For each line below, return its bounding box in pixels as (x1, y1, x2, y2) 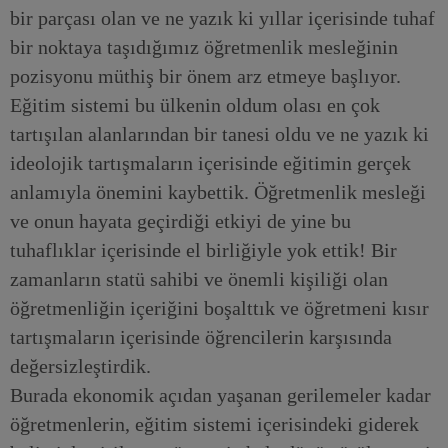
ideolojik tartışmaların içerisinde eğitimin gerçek (10, 152, 411, 174)
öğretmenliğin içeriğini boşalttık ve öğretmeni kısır (10, 297, 429, 319)
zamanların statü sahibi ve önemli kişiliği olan (10, 268, 388, 290)
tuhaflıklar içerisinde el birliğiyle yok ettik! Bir (10, 239, 397, 261)
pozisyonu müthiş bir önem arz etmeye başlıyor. (10, 65, 401, 87)
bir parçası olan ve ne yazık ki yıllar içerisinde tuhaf (10, 7, 435, 29)
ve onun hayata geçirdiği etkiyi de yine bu (10, 210, 351, 232)
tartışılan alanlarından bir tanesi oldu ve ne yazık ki (10, 123, 429, 145)
